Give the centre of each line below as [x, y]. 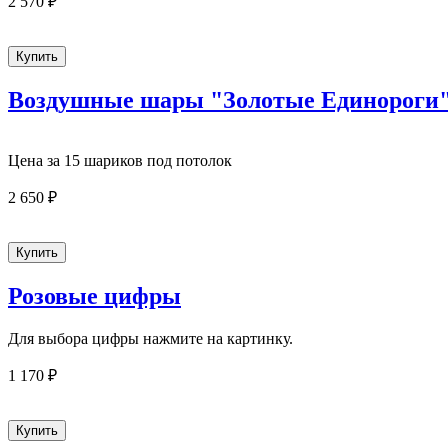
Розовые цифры [94, 295]
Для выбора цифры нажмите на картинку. [150, 338]
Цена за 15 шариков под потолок [120, 160]
